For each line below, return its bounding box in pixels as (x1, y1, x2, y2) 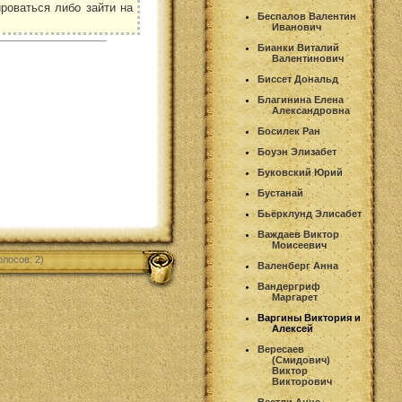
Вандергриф (258, 281, 320, 292)
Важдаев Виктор (258, 229, 339, 240)
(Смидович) (272, 354, 330, 365)
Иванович (272, 22, 321, 32)
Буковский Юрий (258, 167, 343, 178)
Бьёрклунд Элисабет (258, 208, 362, 219)
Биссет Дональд (258, 74, 338, 84)
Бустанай (258, 188, 303, 198)
